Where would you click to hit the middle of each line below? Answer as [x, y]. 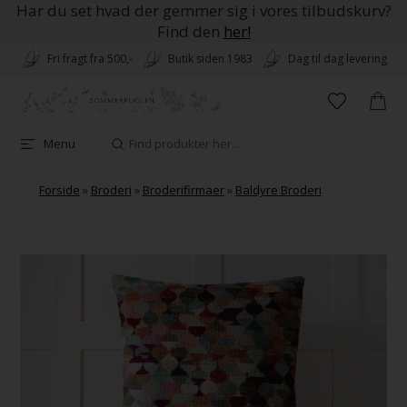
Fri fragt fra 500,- [89, 59]
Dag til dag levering [337, 59]
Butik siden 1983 [210, 59]
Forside [59, 190]
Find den [190, 31]
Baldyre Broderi [278, 190]
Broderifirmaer [183, 190]
